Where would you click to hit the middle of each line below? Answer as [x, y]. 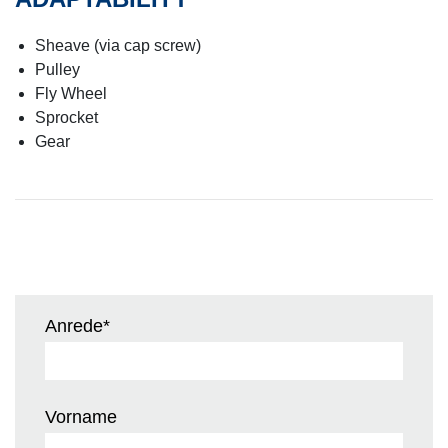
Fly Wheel [71, 93]
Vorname [81, 416]
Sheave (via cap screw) [118, 45]
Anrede [74, 325]
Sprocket [66, 117]
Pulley [57, 69]
